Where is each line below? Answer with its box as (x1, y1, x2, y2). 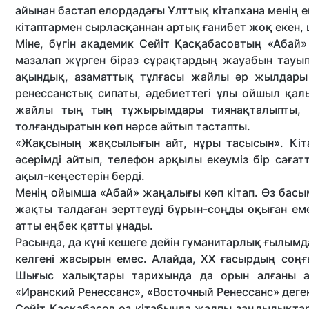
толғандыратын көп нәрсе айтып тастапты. (15, 119, 253, 133)
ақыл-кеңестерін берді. (15, 169, 148, 183)
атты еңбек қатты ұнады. (15, 219, 156, 232)
